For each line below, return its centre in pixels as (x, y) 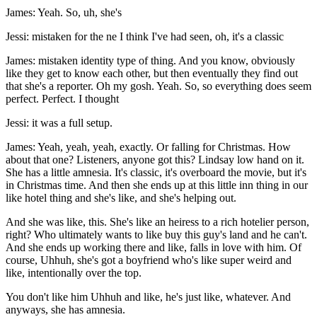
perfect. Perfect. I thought (62, 99)
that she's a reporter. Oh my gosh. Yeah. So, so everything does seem (158, 86)
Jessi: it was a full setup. (59, 123)
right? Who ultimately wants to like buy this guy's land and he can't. (156, 235)
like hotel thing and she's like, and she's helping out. (121, 198)
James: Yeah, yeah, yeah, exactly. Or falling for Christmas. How (148, 147)
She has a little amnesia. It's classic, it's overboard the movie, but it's (156, 173)
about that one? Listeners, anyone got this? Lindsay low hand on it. (155, 160)
